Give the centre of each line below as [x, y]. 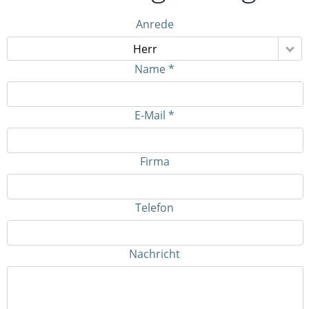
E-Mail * [154, 115]
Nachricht [154, 254]
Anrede [154, 24]
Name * [154, 69]
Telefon [154, 208]
